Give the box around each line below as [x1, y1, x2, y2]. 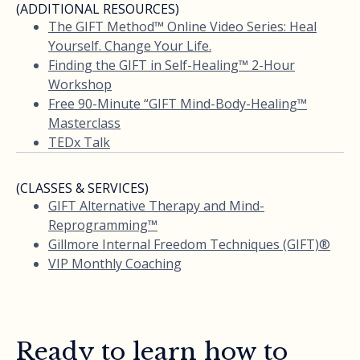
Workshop [48, 75, 112, 93]
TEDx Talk [48, 133, 110, 151]
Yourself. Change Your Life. [48, 36, 211, 55]
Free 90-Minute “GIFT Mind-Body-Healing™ [48, 94, 307, 112]
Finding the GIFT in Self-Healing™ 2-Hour [48, 55, 295, 74]
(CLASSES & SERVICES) [16, 178, 149, 197]
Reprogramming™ [48, 215, 157, 234]
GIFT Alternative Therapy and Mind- [48, 196, 264, 215]
